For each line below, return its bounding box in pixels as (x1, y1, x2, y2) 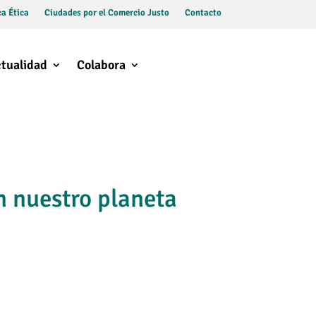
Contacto (184, 7, 221, 18)
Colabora (76, 57, 126, 73)
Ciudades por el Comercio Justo (44, 7, 169, 18)
